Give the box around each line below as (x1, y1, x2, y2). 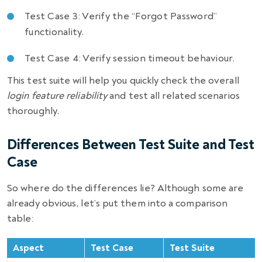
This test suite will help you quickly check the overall (7, 74, 239, 87)
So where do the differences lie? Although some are (7, 181, 244, 194)
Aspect (13, 242, 44, 254)
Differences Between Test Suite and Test (7, 136, 254, 153)
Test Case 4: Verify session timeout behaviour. (25, 51, 235, 64)
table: (7, 212, 34, 225)
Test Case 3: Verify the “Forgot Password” (25, 9, 218, 22)
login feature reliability (7, 89, 108, 102)
